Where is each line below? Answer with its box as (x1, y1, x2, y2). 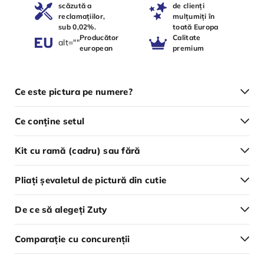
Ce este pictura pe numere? (15, 85, 133, 97)
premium (173, 43, 204, 52)
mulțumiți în (173, 11, 215, 21)
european (79, 43, 113, 52)
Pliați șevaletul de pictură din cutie (15, 174, 167, 186)
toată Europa (173, 22, 219, 31)
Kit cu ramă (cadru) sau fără (15, 144, 140, 156)
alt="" (58, 37, 80, 48)
